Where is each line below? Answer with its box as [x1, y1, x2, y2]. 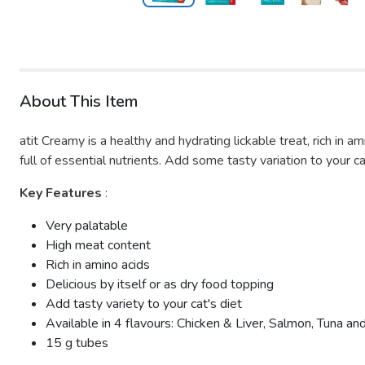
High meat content [46, 236, 151, 254]
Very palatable [46, 217, 128, 235]
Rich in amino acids [46, 256, 150, 274]
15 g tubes [46, 334, 108, 352]
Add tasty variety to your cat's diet [46, 295, 242, 313]
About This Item [20, 90, 138, 112]
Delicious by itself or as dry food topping [46, 275, 274, 293]
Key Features [20, 184, 105, 202]
